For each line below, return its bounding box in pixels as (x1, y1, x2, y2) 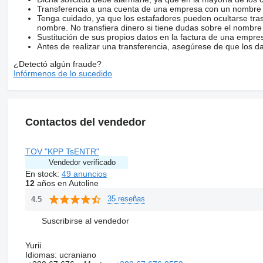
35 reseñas (107, 194, 145, 204)
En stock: (25, 168, 62, 178)
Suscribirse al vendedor (41, 216, 129, 226)
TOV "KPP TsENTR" (25, 146, 99, 156)
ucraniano (56, 249, 96, 259)
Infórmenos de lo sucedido (13, 68, 112, 78)
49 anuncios (61, 168, 107, 178)
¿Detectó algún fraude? (13, 59, 102, 69)
